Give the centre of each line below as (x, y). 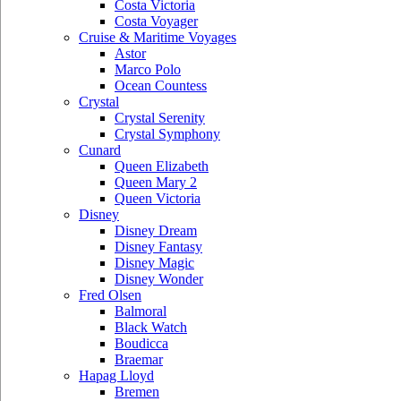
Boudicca (141, 343)
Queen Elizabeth (162, 166)
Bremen (137, 392)
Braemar (139, 359)
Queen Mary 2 (156, 182)
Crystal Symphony (167, 134)
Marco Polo (148, 69)
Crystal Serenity (160, 118)
